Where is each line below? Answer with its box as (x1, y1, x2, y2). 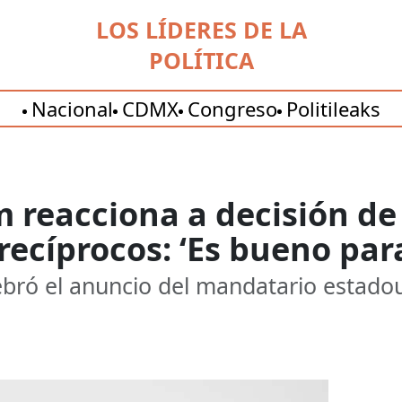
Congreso (187, 95, 277, 122)
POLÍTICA (148, 45, 254, 75)
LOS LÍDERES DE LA (95, 14, 307, 45)
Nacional (31, 95, 113, 122)
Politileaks (285, 95, 380, 122)
